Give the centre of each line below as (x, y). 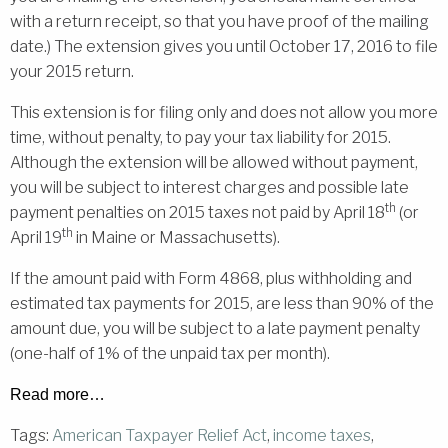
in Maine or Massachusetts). (176, 237)
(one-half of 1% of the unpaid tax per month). (170, 353)
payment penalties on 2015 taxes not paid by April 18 (197, 212)
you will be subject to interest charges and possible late (209, 187)
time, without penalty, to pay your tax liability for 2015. (202, 137)
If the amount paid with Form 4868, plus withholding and (211, 278)
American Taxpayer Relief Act (159, 435)
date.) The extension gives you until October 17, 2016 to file (224, 46)
